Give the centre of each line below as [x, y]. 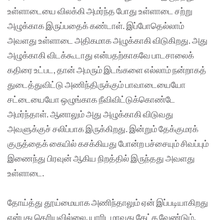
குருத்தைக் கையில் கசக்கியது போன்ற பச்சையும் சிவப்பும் [108, 144]
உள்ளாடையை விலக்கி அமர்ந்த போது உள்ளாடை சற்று [100, 11]
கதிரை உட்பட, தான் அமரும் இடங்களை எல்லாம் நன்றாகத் [107, 70]
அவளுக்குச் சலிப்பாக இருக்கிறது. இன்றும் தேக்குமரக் [103, 129]
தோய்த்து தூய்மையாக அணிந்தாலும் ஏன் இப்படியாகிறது [108, 203]
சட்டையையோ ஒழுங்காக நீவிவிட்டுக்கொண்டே [91, 99]
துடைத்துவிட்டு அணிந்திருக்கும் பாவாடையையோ [96, 85]
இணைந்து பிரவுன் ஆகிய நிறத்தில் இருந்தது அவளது [101, 158]
